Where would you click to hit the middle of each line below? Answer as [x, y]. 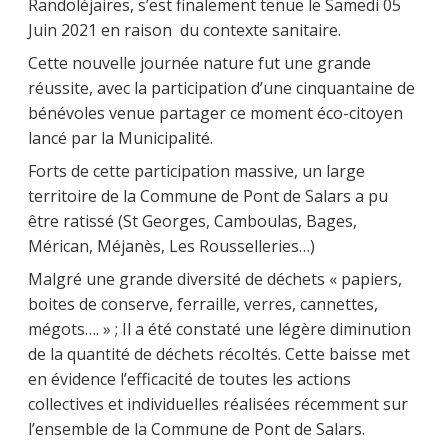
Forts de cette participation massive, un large [196, 171]
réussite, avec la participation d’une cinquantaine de [221, 88]
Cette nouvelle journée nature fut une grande [199, 63]
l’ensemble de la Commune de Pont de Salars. [196, 429]
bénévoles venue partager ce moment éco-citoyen [215, 113]
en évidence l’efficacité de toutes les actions [189, 379]
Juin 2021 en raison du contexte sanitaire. [184, 30]
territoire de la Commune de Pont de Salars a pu [208, 196]
